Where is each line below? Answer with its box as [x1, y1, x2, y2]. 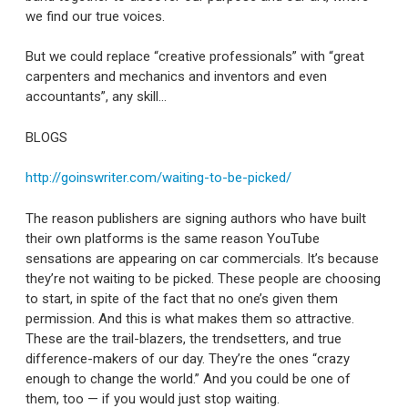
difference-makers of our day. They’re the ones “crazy [25, 350, 350, 367]
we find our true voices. [25, 7, 165, 25]
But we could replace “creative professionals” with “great [25, 48, 364, 66]
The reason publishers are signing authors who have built [25, 209, 366, 227]
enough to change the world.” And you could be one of [25, 370, 351, 387]
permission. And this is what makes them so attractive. [25, 310, 354, 327]
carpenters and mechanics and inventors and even [25, 68, 327, 86]
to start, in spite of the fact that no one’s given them [25, 290, 338, 307]
